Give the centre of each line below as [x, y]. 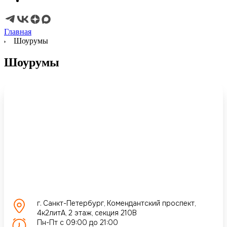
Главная [18, 32]
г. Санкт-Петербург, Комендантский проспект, [116, 203]
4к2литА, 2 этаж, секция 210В [87, 213]
